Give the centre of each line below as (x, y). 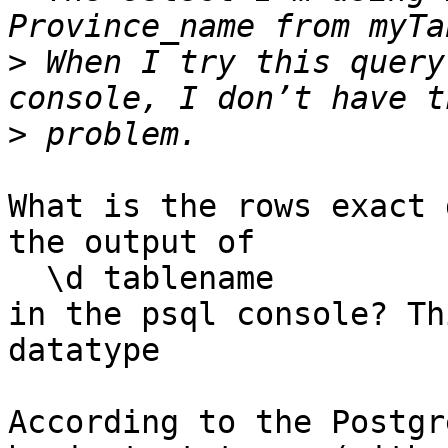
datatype (84, 350)
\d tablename (27, 278)
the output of (131, 242)
